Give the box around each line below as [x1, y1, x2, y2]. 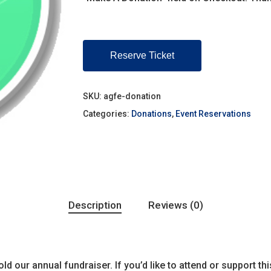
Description [68, 199, 122, 212]
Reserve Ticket [109, 50, 174, 60]
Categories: [82, 109, 131, 119]
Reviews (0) [148, 199, 203, 212]
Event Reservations [175, 109, 251, 119]
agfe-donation [103, 91, 161, 101]
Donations [131, 109, 172, 119]
